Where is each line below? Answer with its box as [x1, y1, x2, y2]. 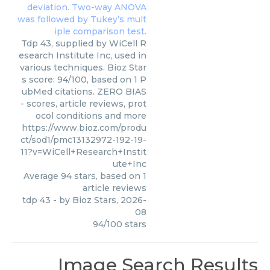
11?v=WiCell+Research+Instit [20, 146, 146, 157]
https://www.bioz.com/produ [22, 122, 146, 133]
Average [24, 171, 61, 181]
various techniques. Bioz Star [20, 62, 146, 73]
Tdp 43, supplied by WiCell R [21, 38, 146, 49]
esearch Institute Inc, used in [19, 50, 146, 61]
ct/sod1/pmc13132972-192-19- [20, 134, 146, 145]
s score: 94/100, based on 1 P [22, 74, 146, 85]
